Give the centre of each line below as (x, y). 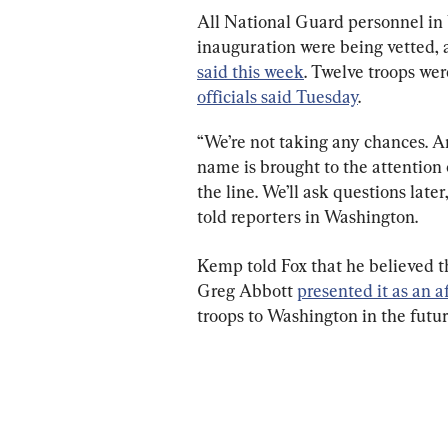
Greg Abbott (247, 290)
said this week (250, 71)
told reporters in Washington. (307, 216)
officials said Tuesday (277, 96)
